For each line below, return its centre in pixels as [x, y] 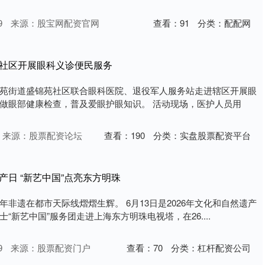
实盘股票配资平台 [215, 135]
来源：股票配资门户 [51, 248]
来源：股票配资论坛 [42, 135]
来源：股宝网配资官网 [55, 23]
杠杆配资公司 [224, 248]
